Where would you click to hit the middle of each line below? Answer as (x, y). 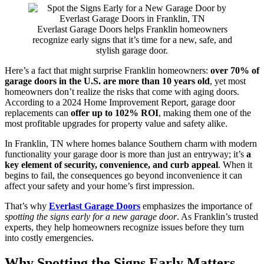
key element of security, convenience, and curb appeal (111, 165)
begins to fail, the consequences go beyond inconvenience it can (123, 176)
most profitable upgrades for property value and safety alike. (116, 124)
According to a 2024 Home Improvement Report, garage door (120, 103)
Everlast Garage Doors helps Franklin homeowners (132, 29)
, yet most (228, 81)
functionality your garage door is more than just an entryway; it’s (126, 154)
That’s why (27, 206)
